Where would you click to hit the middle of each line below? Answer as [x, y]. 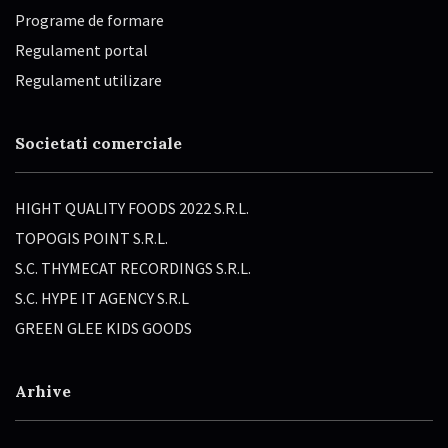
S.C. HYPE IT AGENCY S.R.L [102, 298]
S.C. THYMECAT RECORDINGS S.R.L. [133, 268]
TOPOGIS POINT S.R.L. [91, 238]
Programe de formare [89, 20]
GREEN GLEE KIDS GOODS [103, 328]
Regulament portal [81, 50]
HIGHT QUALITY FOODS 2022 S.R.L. [132, 208]
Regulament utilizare [88, 80]
